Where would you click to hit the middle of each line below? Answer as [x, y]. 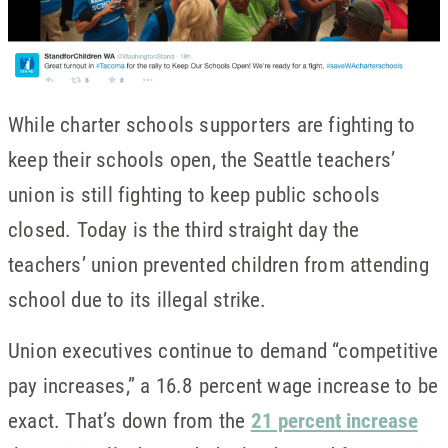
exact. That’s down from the [129, 419]
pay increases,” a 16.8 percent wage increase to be [223, 384]
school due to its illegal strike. [137, 298]
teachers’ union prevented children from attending [218, 263]
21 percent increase [334, 419]
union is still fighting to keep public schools [194, 193]
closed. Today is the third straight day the [184, 228]
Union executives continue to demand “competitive [223, 349]
